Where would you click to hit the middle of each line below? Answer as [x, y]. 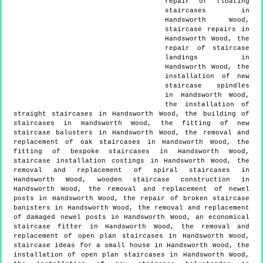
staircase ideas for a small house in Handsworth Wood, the [131, 245]
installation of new [207, 76]
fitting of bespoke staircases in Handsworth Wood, [131, 151]
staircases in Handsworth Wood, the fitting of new [131, 123]
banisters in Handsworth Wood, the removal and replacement [131, 208]
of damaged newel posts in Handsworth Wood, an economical [131, 217]
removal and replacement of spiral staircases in [131, 170]
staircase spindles [207, 85]
